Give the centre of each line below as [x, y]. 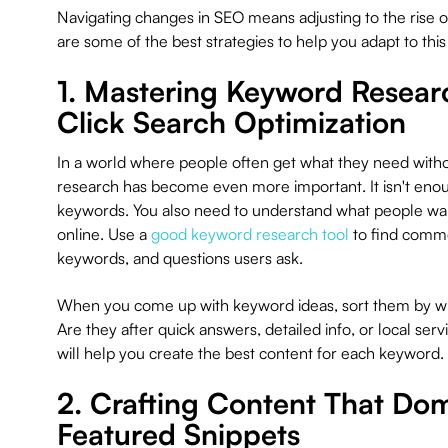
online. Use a [103, 233]
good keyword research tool [249, 233]
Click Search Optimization [231, 122]
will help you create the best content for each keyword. [250, 352]
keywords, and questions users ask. [179, 257]
